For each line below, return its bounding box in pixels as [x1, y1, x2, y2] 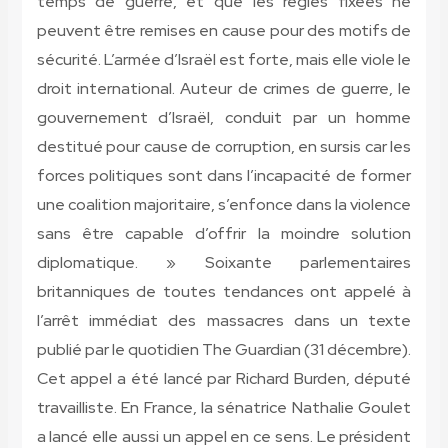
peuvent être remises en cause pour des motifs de [36, 20, 412, 42]
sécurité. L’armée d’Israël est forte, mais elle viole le [36, 49, 412, 71]
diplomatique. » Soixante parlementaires [36, 252, 412, 274]
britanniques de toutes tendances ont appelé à [36, 281, 412, 303]
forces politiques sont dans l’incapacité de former [36, 165, 412, 187]
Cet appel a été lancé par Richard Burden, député [36, 368, 412, 390]
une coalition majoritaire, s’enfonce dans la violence [36, 194, 412, 216]
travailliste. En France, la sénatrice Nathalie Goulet [36, 397, 412, 419]
